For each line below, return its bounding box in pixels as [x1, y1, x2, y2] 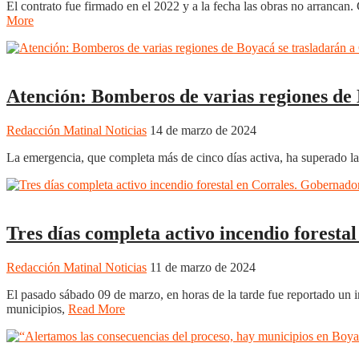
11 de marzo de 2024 [150, 260, 256, 274]
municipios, [6, 301, 68, 316]
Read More [68, 301, 125, 316]
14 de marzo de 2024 [150, 123, 256, 137]
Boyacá [6, 55, 45, 70]
